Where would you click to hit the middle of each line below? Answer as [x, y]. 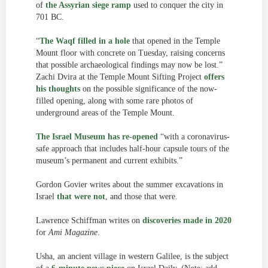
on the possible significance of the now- [149, 89]
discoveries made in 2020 [187, 220]
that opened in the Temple [175, 41]
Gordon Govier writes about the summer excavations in [130, 185]
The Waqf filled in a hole [85, 41]
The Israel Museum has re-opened [97, 137]
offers [214, 77]
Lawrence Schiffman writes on [89, 220]
